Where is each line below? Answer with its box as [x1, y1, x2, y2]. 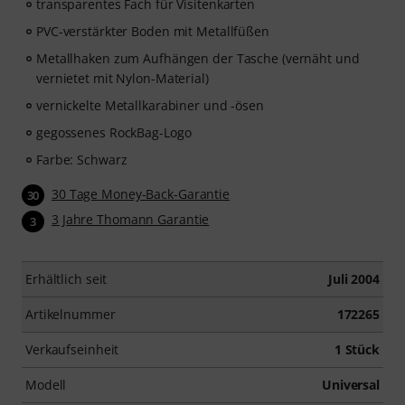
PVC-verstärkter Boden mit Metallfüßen [36, 23, 269, 40]
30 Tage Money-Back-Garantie [52, 185, 231, 202]
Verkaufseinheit [25, 340, 119, 358]
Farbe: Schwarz [36, 151, 127, 168]
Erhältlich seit [25, 269, 108, 287]
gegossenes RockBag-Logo [36, 124, 192, 141]
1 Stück [334, 340, 380, 358]
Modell [25, 375, 67, 393]
